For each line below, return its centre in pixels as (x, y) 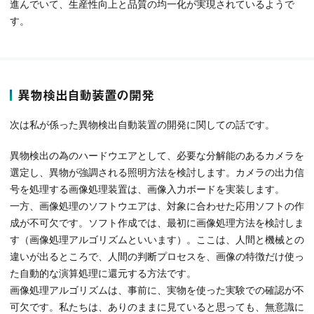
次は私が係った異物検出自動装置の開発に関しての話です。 (142, 124)
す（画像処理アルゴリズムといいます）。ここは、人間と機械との (157, 239)
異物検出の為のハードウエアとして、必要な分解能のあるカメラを (157, 155)
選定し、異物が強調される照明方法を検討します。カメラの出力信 (157, 172)
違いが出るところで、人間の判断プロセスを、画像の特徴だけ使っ (157, 256)
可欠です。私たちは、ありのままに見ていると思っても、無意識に (157, 307)
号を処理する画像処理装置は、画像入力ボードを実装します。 (147, 189)
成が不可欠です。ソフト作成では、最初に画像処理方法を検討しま (157, 223)
